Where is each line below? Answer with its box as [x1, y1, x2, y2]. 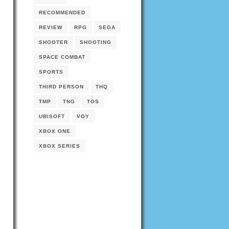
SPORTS [39, 69, 63, 75]
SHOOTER [39, 39, 68, 45]
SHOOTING [80, 39, 111, 45]
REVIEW [39, 25, 62, 30]
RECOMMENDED [39, 10, 85, 15]
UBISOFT [39, 113, 65, 119]
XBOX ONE [39, 128, 71, 134]
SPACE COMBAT [39, 54, 85, 60]
